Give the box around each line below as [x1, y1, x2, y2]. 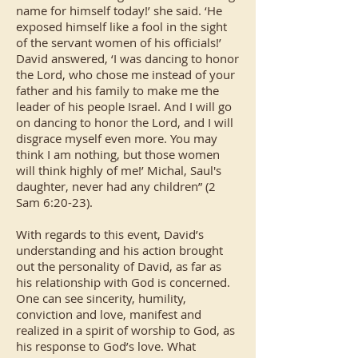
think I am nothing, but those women [16, 146, 220, 162]
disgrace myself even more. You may [16, 130, 217, 146]
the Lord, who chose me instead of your [16, 66, 235, 82]
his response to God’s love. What [16, 338, 196, 354]
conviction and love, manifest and [16, 306, 201, 322]
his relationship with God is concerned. [16, 274, 230, 290]
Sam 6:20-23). [16, 194, 93, 210]
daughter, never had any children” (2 [16, 178, 216, 194]
